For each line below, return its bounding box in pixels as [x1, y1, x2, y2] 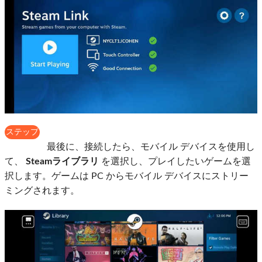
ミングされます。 [5, 186, 80, 196]
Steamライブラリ [26, 157, 99, 167]
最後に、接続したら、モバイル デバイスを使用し [44, 142, 255, 152]
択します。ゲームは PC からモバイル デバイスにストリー [5, 171, 249, 181]
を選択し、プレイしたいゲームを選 [99, 157, 251, 167]
